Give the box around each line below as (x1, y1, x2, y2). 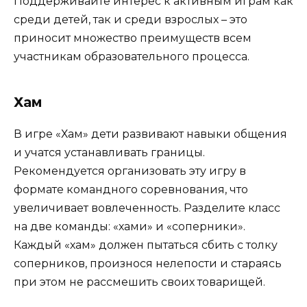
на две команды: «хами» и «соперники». (14, 220, 245, 234)
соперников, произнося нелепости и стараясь (14, 257, 282, 271)
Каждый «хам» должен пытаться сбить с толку (14, 238, 278, 252)
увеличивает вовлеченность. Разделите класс (14, 201, 280, 215)
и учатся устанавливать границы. (14, 146, 205, 160)
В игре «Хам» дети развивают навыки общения (14, 127, 287, 141)
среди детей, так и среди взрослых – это (14, 13, 247, 27)
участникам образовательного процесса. (14, 50, 249, 64)
